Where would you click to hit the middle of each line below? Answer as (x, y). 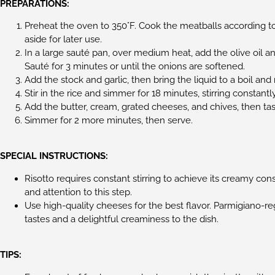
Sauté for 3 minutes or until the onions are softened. (135, 66)
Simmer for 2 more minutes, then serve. (109, 120)
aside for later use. (63, 39)
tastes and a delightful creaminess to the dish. (122, 219)
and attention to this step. (78, 192)
